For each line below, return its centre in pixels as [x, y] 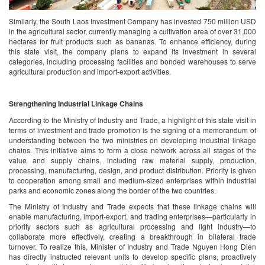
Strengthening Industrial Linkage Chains [76, 103]
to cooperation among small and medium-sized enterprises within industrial [132, 180]
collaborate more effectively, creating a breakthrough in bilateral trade [132, 236]
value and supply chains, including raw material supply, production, [132, 160]
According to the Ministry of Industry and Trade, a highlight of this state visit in [132, 119]
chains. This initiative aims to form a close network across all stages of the [132, 150]
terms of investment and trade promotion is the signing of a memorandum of [132, 130]
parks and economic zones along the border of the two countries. [112, 190]
